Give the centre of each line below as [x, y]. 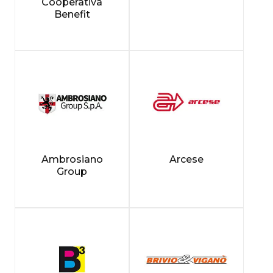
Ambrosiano [72, 159]
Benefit [72, 14]
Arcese [186, 159]
